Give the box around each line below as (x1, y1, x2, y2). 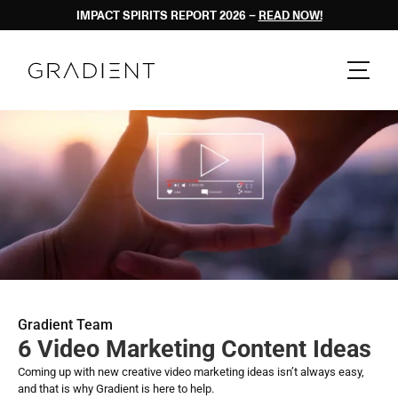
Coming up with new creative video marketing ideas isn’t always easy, (18, 365, 364, 378)
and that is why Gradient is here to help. (18, 382, 217, 395)
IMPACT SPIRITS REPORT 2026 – (76, 6, 259, 23)
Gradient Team (18, 316, 113, 333)
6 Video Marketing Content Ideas (18, 335, 371, 363)
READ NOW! (258, 6, 322, 23)
